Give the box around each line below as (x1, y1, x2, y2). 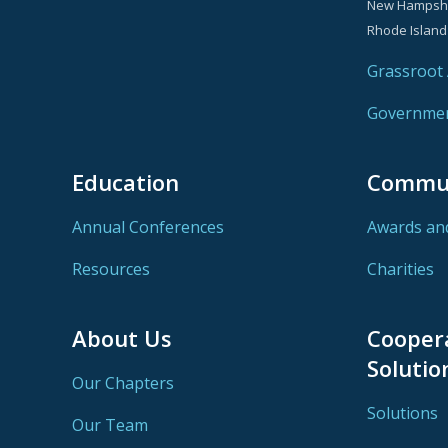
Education (72, 166, 179, 197)
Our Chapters (72, 371, 174, 394)
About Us (72, 322, 172, 353)
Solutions (366, 401, 438, 424)
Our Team (72, 413, 148, 436)
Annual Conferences (72, 215, 224, 238)
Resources (72, 257, 150, 280)
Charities (366, 257, 434, 280)
